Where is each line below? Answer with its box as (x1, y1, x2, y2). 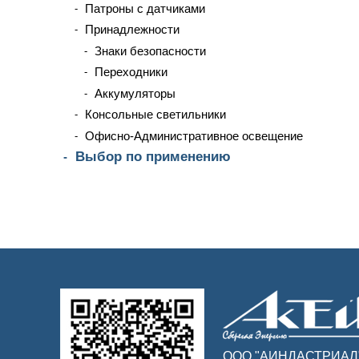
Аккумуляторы (95, 86, 175, 100)
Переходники (95, 65, 167, 79)
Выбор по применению (75, 149, 231, 164)
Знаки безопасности (95, 43, 206, 58)
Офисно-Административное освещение (85, 128, 303, 143)
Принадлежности (85, 22, 179, 36)
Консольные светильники (85, 107, 226, 121)
